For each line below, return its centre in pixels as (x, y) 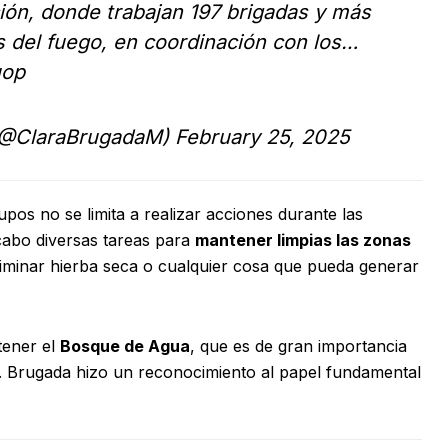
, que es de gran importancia (298, 346)
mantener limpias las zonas (303, 240)
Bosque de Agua (125, 346)
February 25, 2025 (262, 137)
